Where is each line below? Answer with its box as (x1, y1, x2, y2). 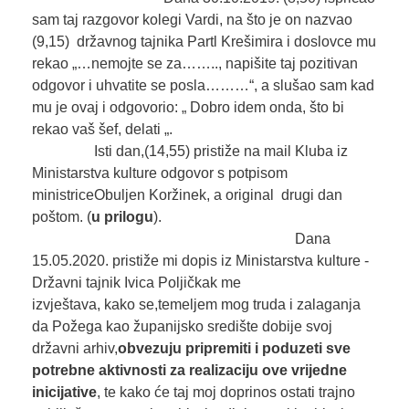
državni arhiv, (31, 341, 118, 357)
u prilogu (90, 209, 153, 225)
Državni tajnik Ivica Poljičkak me (31, 275, 241, 291)
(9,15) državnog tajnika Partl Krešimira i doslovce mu (31, 34, 376, 50)
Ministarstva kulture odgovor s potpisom (31, 165, 288, 182)
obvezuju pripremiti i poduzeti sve (117, 341, 351, 357)
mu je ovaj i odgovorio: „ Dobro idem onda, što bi (31, 100, 344, 116)
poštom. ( (31, 209, 91, 225)
